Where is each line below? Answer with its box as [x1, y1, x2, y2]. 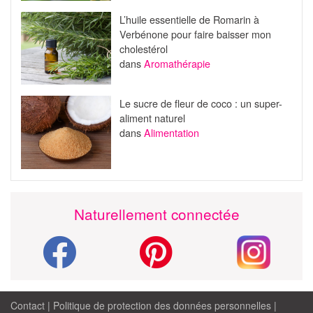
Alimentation [143, 125, 199, 140]
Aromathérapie [143, 55, 210, 71]
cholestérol [119, 41, 168, 56]
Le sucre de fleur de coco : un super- [119, 96, 282, 111]
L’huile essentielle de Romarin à [119, 11, 259, 27]
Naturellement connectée [73, 203, 240, 224]
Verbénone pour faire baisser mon [119, 26, 271, 41]
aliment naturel [119, 110, 185, 126]
